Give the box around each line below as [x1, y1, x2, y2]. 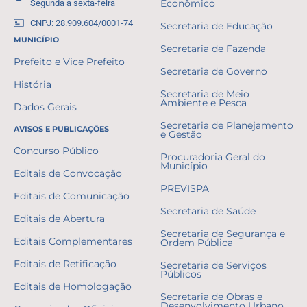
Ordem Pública [160, 236, 233, 248]
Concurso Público [14, 145, 99, 156]
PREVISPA [160, 182, 209, 194]
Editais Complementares [14, 235, 132, 247]
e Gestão [160, 128, 202, 140]
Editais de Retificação [14, 258, 116, 269]
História [14, 78, 51, 90]
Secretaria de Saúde [160, 205, 256, 217]
